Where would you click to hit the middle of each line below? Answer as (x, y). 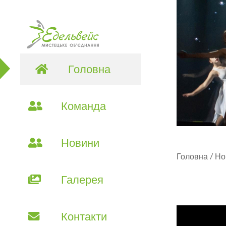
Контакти (83, 216)
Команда (82, 106)
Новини (79, 143)
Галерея (81, 180)
